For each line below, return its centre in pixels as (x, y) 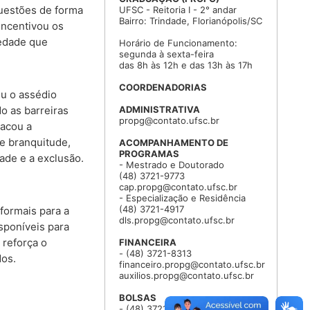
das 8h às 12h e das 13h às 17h (186, 65)
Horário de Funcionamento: (178, 43)
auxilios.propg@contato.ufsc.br (186, 275)
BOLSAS (138, 297)
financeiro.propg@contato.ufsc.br (192, 264)
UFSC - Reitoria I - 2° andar (178, 9)
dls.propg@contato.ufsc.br (177, 220)
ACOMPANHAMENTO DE (174, 142)
